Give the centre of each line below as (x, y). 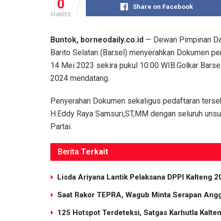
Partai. (61, 127)
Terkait (94, 152)
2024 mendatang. (80, 78)
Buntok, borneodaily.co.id (97, 40)
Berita (68, 152)
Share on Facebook (163, 7)
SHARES (61, 15)
